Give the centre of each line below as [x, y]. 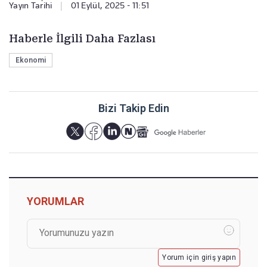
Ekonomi [31, 60]
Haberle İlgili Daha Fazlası [82, 39]
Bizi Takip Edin [133, 108]
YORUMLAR [55, 201]
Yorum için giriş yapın [199, 258]
